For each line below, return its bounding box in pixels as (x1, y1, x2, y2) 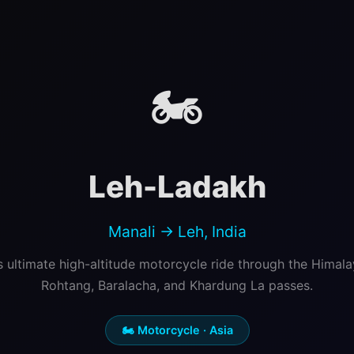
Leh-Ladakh (88, 168, 266, 205)
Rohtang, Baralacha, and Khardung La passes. (41, 277, 313, 293)
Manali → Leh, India (107, 222, 247, 241)
